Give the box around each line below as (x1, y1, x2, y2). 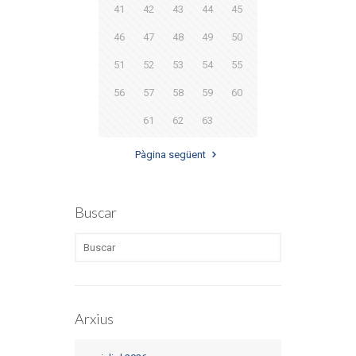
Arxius (75, 310, 114, 328)
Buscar (75, 203, 117, 222)
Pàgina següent (135, 149, 207, 161)
